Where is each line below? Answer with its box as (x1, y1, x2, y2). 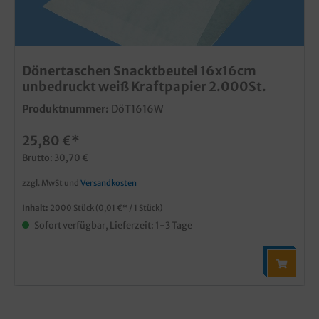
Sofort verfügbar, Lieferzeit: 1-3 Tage (33, 219, 192, 231)
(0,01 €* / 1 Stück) (95, 202, 162, 213)
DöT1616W (111, 102, 164, 115)
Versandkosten (80, 177, 137, 188)
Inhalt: (22, 202, 50, 213)
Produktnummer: (22, 102, 109, 115)
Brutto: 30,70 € (22, 151, 88, 163)
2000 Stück (50, 202, 95, 213)
